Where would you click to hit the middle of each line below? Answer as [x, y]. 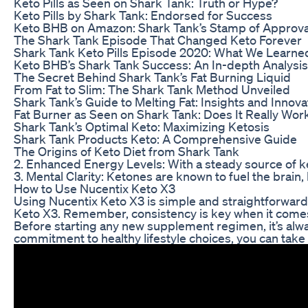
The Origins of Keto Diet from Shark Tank [126, 151]
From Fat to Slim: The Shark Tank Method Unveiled [152, 89]
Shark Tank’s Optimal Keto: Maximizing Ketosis [142, 126]
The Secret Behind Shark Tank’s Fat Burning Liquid [152, 77]
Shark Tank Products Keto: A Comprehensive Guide [155, 139]
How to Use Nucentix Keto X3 [95, 188]
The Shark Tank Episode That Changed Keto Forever [158, 40]
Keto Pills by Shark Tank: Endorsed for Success [143, 15]
